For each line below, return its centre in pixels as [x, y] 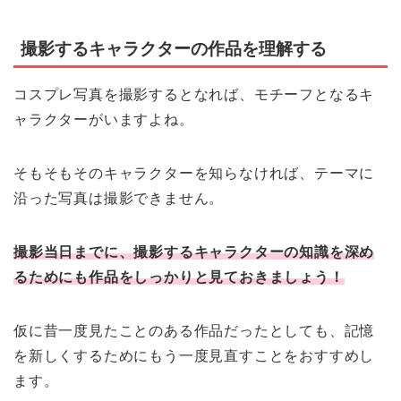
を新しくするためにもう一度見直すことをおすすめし [194, 355]
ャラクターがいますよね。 [104, 119]
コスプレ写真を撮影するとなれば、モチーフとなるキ [194, 94]
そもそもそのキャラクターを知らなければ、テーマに [194, 173]
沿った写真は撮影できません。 [119, 198]
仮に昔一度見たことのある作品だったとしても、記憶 [194, 330]
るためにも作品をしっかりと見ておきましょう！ [179, 277]
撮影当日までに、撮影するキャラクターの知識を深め [194, 252]
